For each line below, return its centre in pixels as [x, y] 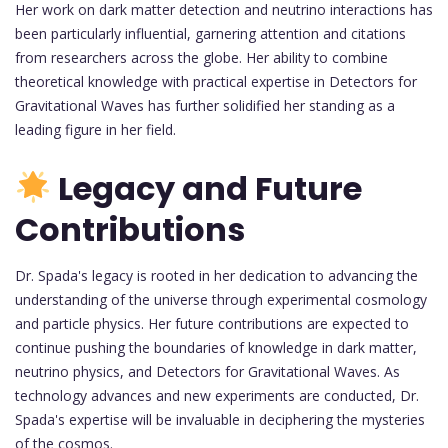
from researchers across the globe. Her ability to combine [201, 57]
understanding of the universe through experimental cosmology [221, 300]
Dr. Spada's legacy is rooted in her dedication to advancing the [216, 276]
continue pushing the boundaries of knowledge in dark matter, [216, 348]
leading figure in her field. [95, 129]
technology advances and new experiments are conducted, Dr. [217, 396]
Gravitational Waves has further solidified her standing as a [205, 105]
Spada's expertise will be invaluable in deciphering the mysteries [220, 420]
